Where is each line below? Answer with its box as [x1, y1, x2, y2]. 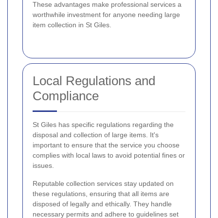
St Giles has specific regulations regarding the [33, 120, 174, 128]
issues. [33, 161, 54, 169]
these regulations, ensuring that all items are [33, 189, 169, 198]
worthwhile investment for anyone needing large [33, 10, 180, 18]
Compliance [33, 88, 99, 103]
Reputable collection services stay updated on [33, 179, 174, 187]
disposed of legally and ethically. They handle [33, 200, 172, 208]
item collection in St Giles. [33, 20, 111, 29]
